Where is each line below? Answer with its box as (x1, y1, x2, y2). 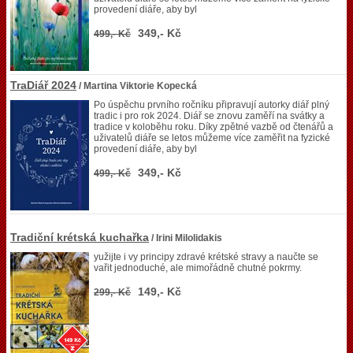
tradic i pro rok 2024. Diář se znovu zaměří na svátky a (94, 110, 325, 121)
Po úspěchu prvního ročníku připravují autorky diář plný (94, 99, 329, 110)
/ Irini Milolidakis (149, 232, 222, 243)
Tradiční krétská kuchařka (10, 231, 149, 243)
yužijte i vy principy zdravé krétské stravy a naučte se (94, 251, 318, 262)
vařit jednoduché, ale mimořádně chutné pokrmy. (94, 262, 302, 273)
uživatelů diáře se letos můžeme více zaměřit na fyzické (94, 132, 330, 143)
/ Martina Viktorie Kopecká (76, 80, 197, 91)
